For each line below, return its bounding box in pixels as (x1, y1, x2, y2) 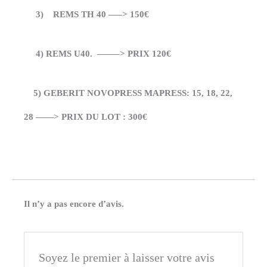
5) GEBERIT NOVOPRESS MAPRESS (24, 88, 187, 98)
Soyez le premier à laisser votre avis (39, 251, 215, 264)
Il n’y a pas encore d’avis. (24, 199, 124, 209)
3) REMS (24, 10, 81, 20)
